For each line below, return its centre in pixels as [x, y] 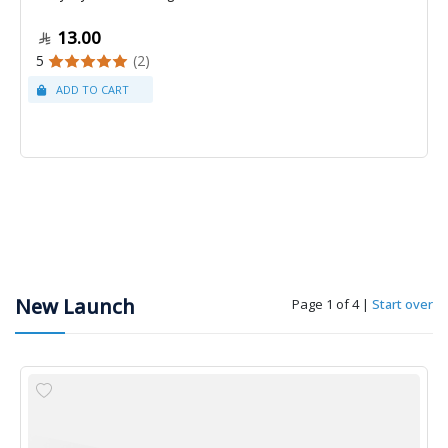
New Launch [75, 307]
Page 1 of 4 [325, 304]
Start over [402, 304]
